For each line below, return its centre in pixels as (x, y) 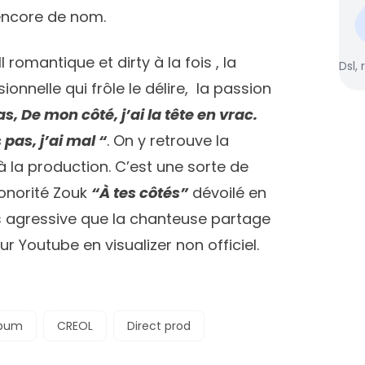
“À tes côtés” (140, 193)
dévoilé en (227, 193)
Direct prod (159, 326)
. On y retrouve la (168, 141)
